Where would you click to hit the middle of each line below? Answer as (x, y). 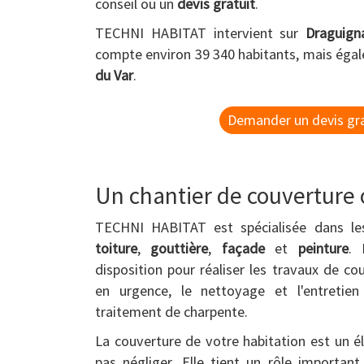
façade (243, 248)
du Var (114, 75)
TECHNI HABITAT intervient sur (200, 33)
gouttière (180, 248)
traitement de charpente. (171, 312)
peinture (323, 248)
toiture (116, 248)
